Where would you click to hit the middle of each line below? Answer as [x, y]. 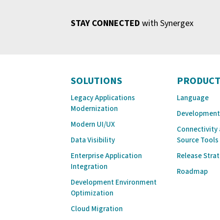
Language [193, 98]
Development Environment [114, 182]
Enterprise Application [106, 156]
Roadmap [192, 172]
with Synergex [167, 23]
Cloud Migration [97, 209]
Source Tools [198, 140]
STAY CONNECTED [105, 23]
